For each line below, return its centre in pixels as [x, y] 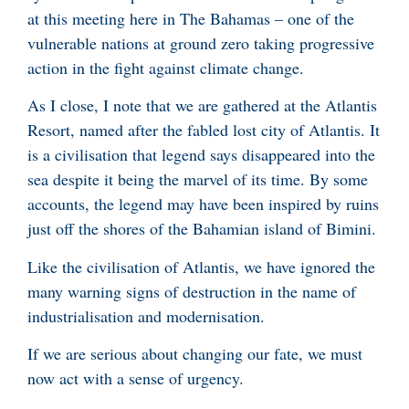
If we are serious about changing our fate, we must [195, 354]
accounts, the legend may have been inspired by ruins [203, 204]
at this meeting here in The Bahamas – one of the [191, 18]
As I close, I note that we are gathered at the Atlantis [202, 105]
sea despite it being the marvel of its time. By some [198, 179]
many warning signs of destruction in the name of [192, 291]
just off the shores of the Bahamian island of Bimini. [202, 229]
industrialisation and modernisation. [146, 315]
